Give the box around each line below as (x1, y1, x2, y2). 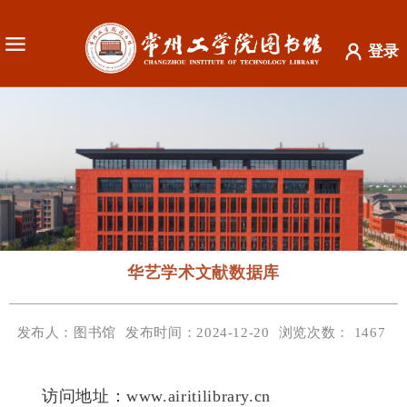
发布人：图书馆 (16, 325, 117, 341)
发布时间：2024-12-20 (125, 325, 270, 341)
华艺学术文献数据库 (127, 263, 280, 283)
